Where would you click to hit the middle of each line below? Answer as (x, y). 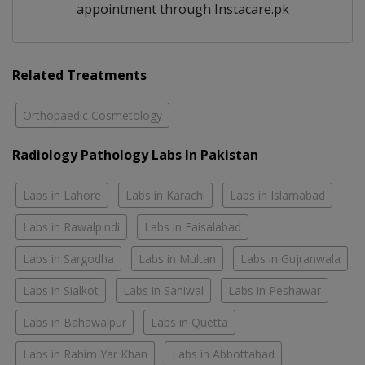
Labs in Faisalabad (193, 226)
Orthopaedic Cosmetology (92, 115)
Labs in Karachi (165, 195)
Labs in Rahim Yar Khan (85, 354)
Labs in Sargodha (68, 258)
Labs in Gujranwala (290, 258)
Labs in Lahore (62, 195)
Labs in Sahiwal (163, 290)
